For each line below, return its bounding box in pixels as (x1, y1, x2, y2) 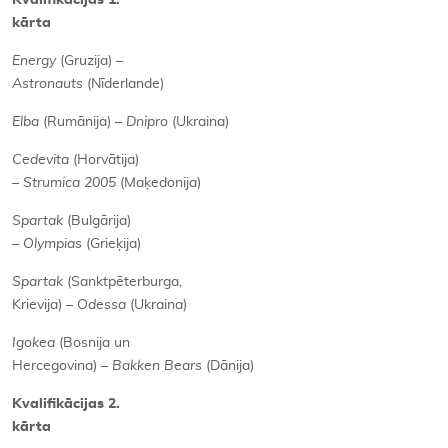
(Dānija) (206, 359, 254, 373)
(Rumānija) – (43, 115, 126, 129)
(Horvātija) (73, 153, 139, 167)
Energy (12, 54, 60, 68)
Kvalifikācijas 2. (12, 397, 120, 411)
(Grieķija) (86, 237, 141, 251)
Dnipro (126, 115, 172, 129)
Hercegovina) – (12, 359, 112, 373)
